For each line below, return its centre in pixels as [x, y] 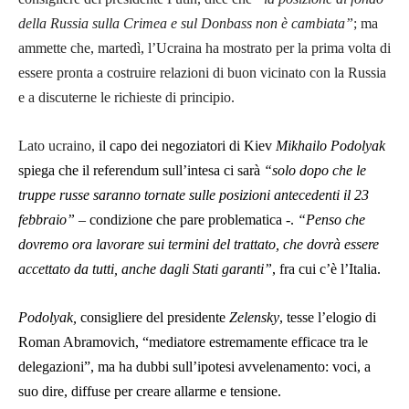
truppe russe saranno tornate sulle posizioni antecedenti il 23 [194, 195]
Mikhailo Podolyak [330, 146]
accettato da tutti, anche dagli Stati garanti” [145, 269]
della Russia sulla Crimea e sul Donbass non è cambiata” [186, 24]
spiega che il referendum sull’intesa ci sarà [141, 171]
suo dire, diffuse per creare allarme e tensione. [150, 392]
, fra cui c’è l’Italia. [326, 269]
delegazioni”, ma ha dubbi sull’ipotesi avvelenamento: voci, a [194, 367]
